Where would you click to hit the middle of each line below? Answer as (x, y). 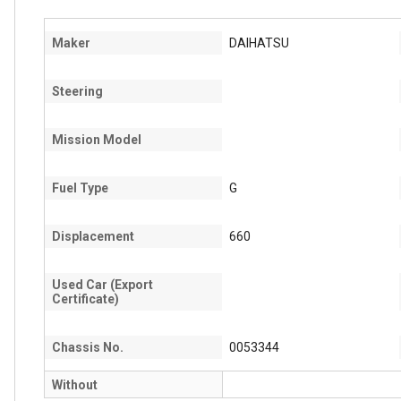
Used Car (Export (102, 285)
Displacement (93, 236)
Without (75, 385)
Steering (77, 91)
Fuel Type (80, 188)
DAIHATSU (259, 43)
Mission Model (97, 140)
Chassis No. (88, 347)
